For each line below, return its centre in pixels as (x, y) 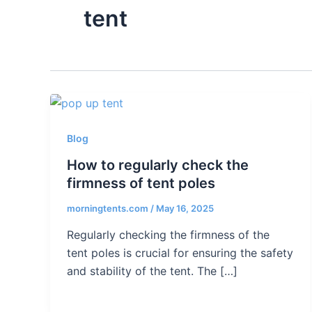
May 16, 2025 (185, 209)
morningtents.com (109, 209)
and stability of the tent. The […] (152, 271)
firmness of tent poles (141, 184)
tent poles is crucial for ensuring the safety (180, 252)
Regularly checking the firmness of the (168, 234)
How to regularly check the (158, 165)
